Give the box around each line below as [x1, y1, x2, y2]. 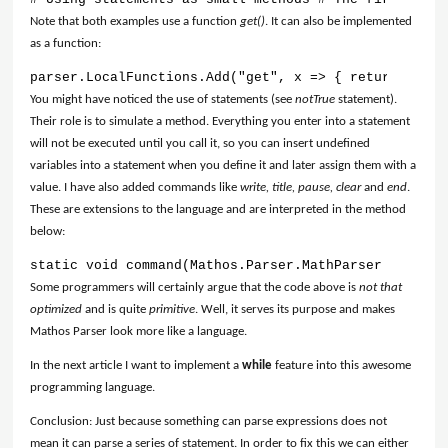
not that [359, 281, 403, 295]
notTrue [295, 93, 336, 107]
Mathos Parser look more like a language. [30, 325, 248, 339]
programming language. [30, 381, 156, 395]
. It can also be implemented [265, 15, 413, 29]
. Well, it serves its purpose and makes [195, 303, 396, 317]
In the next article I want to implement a [30, 359, 243, 373]
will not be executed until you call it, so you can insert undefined [30, 137, 371, 151]
